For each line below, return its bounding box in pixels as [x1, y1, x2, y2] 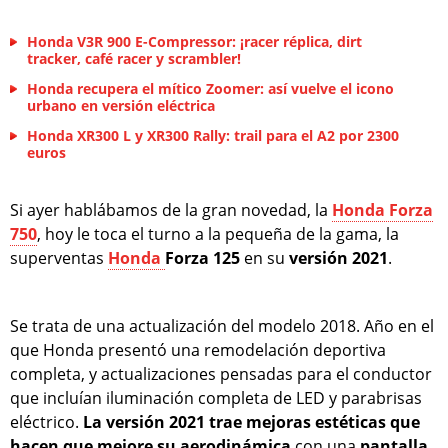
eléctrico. [10, 410, 83, 433]
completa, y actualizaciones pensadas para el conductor [10, 362, 432, 385]
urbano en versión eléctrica [27, 95, 215, 115]
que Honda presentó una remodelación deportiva [10, 338, 386, 361]
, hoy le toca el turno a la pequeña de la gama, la [37, 222, 399, 245]
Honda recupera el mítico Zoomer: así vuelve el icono [27, 78, 394, 98]
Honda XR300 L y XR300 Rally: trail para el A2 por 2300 [27, 125, 399, 145]
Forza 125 [165, 246, 244, 269]
